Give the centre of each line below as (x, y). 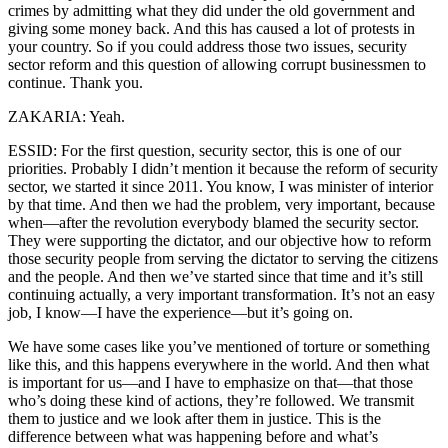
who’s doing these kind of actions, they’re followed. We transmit (211, 401)
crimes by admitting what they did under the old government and (211, 11)
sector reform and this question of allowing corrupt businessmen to (217, 65)
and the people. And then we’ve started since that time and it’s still (215, 277)
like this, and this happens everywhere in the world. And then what (218, 365)
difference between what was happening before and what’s (193, 437)
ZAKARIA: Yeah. (66, 117)
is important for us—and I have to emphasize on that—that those (210, 383)
